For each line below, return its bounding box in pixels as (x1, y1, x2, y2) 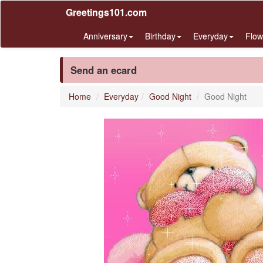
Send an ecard (70, 63, 137, 77)
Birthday (145, 30, 176, 42)
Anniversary (83, 30, 127, 42)
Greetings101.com (66, 5, 147, 19)
